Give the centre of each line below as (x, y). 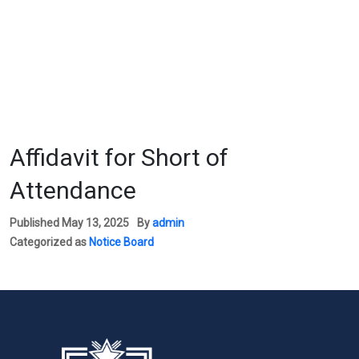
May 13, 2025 (95, 222)
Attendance (73, 190)
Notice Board (121, 242)
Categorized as (49, 242)
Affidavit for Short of (119, 157)
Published (36, 222)
